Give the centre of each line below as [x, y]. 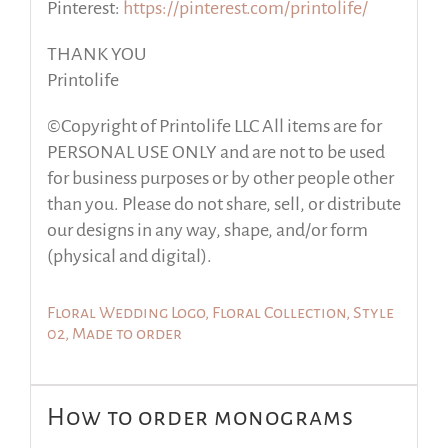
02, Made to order [114, 333]
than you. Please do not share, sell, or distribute [223, 204]
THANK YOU [96, 54]
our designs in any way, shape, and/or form [207, 230]
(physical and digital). [129, 256]
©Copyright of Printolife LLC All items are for [214, 126]
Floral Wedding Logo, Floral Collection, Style [220, 312]
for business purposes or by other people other [220, 178]
